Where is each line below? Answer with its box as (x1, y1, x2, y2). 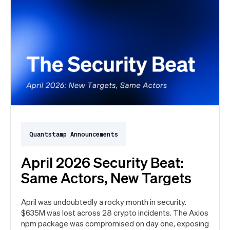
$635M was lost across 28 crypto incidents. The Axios (21, 207, 208, 218)
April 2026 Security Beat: (21, 153, 183, 172)
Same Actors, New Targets (21, 168, 191, 187)
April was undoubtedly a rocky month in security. (21, 197, 186, 207)
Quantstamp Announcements (29, 130, 118, 139)
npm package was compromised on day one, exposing (21, 218, 209, 229)
